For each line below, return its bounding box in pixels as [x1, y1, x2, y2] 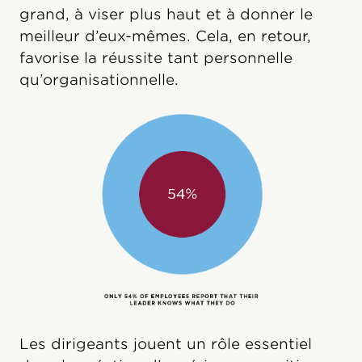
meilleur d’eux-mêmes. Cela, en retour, [19, 27, 311, 44]
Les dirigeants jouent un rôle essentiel [19, 335, 312, 352]
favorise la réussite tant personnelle [19, 49, 293, 66]
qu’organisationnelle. [19, 71, 179, 88]
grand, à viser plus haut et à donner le [19, 6, 313, 23]
